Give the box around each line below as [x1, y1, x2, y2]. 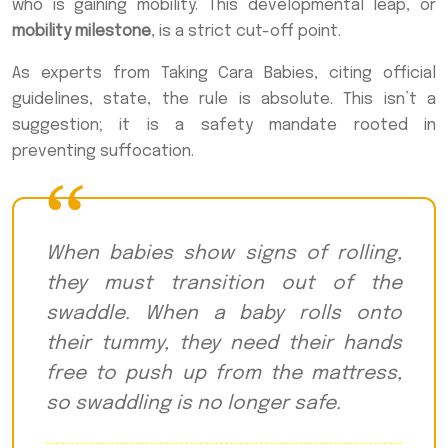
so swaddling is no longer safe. [46, 394, 341, 414]
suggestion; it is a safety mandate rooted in [12, 117, 436, 134]
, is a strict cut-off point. [151, 23, 341, 40]
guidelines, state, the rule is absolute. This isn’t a [12, 91, 436, 108]
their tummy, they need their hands [46, 334, 402, 354]
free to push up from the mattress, [46, 364, 402, 384]
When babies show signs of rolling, [46, 244, 402, 264]
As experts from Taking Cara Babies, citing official [12, 65, 436, 82]
